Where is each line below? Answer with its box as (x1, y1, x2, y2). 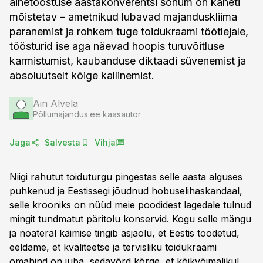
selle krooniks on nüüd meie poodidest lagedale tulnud (9, 199, 251, 211)
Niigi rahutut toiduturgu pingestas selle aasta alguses (9, 171, 242, 183)
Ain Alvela (33, 97, 78, 109)
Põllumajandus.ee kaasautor (33, 109, 141, 119)
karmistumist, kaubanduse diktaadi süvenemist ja (9, 55, 246, 67)
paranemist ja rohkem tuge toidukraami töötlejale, (9, 25, 248, 38)
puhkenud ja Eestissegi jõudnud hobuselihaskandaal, (9, 185, 242, 197)
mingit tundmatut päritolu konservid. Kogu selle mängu (9, 213, 251, 225)
